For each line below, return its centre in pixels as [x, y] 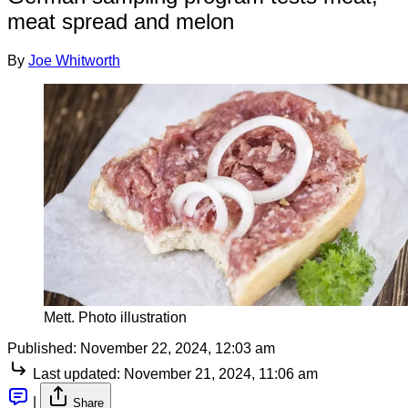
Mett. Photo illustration [115, 317]
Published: [42, 348]
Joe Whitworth [74, 60]
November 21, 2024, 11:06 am [221, 373]
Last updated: [76, 373]
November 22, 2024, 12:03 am [178, 348]
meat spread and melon [121, 21]
